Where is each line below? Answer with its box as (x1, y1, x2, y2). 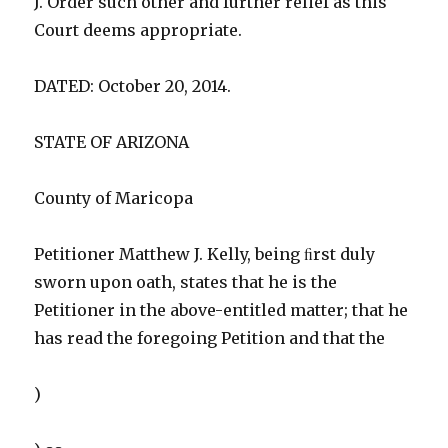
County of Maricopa (34, 188, 194, 209)
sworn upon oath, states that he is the (34, 272, 338, 293)
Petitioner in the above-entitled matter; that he (34, 300, 409, 321)
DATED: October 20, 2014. (34, 76, 232, 97)
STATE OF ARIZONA (34, 132, 190, 153)
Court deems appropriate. (34, 20, 243, 41)
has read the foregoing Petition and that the (34, 328, 386, 349)
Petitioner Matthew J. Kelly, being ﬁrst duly (34, 244, 376, 265)
